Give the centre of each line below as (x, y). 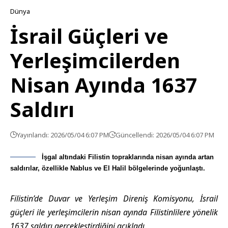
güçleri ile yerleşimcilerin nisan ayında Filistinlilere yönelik (114, 212)
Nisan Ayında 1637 (104, 85)
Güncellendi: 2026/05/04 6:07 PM (165, 135)
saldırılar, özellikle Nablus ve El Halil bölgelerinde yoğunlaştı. (108, 168)
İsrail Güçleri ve (89, 36)
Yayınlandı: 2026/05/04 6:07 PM (63, 135)
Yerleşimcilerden (95, 60)
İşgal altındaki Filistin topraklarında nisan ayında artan (128, 157)
